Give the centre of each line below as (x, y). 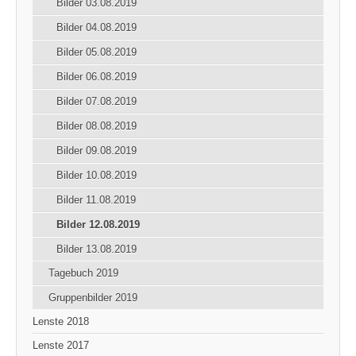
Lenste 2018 (61, 321)
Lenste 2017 (61, 345)
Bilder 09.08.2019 (97, 150)
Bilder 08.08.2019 (97, 126)
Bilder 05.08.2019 (97, 52)
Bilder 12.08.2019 (98, 224)
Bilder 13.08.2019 (97, 249)
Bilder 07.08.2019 (97, 101)
